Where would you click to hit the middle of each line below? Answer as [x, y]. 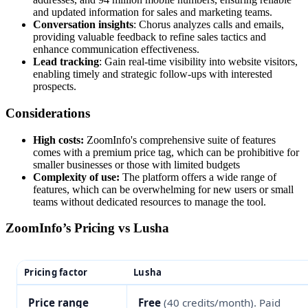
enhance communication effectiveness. [116, 49]
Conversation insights [83, 25]
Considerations [48, 113]
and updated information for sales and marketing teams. [153, 12]
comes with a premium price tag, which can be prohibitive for [166, 152]
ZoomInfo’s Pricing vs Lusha [87, 228]
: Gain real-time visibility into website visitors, [198, 62]
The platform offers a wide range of [198, 177]
